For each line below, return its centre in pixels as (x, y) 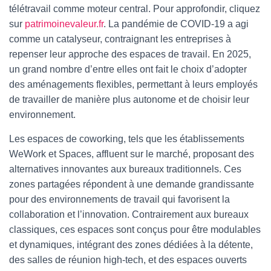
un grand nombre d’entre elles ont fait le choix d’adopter (128, 69)
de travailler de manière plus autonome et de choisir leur (129, 100)
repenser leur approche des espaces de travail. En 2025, (130, 54)
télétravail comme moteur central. (81, 9)
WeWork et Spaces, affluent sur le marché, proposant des (132, 154)
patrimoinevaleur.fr (64, 24)
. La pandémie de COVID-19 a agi (176, 24)
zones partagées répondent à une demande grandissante (132, 184)
